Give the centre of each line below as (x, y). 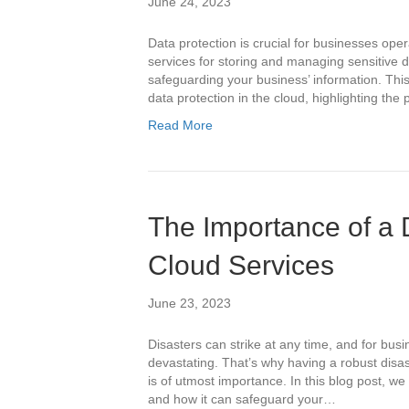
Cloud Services (241, 265)
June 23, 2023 (189, 303)
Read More (180, 125)
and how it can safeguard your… (242, 399)
